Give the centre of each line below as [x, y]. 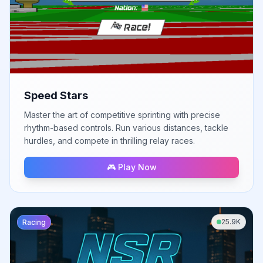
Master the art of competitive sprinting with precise [122, 114]
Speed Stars [56, 95]
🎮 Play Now [131, 167]
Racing [34, 222]
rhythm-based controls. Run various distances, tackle [126, 127]
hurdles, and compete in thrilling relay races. [109, 140]
